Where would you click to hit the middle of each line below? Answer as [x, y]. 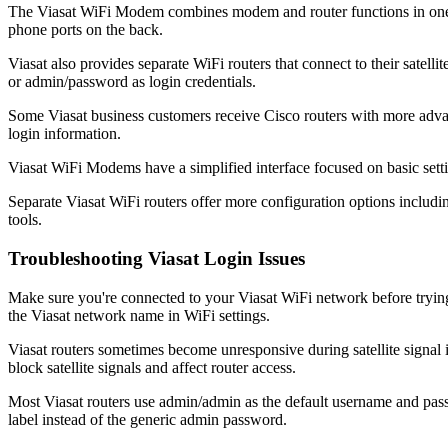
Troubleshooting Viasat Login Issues [156, 258]
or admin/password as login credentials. [132, 82]
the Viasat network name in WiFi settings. [139, 315]
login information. [64, 134]
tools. [25, 220]
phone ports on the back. [85, 30]
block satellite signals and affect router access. [152, 367]
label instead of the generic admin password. [147, 419]
